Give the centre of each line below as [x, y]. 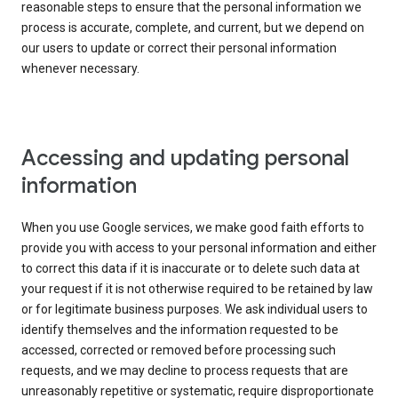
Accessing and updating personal [185, 159]
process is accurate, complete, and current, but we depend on [193, 28]
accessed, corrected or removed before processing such [179, 350]
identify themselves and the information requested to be [180, 330]
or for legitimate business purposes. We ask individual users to [195, 310]
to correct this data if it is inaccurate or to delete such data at [191, 269]
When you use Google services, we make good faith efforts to [193, 228]
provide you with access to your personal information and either [199, 248]
